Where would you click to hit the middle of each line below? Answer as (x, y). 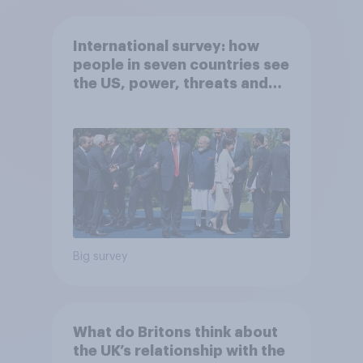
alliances (105, 102)
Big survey (100, 257)
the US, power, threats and (170, 83)
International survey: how (166, 46)
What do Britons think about (175, 332)
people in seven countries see (181, 64)
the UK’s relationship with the (179, 350)
